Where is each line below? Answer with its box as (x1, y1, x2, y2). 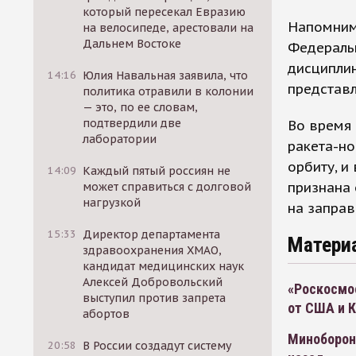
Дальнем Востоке (83, 37, 182, 51)
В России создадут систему (83, 339, 232, 353)
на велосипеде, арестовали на (83, 21, 254, 35)
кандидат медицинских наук (83, 259, 245, 273)
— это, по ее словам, (83, 100, 199, 114)
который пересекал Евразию (83, 5, 246, 19)
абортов (83, 307, 130, 321)
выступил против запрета (83, 291, 226, 305)
